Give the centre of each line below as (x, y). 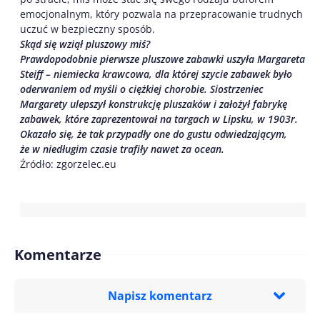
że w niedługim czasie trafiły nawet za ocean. (122, 149)
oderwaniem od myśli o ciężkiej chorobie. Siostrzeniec (142, 89)
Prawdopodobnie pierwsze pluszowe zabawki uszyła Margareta (162, 59)
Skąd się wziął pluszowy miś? (85, 44)
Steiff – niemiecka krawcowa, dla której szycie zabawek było (156, 74)
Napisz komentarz (160, 295)
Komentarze (58, 254)
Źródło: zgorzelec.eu (68, 164)
